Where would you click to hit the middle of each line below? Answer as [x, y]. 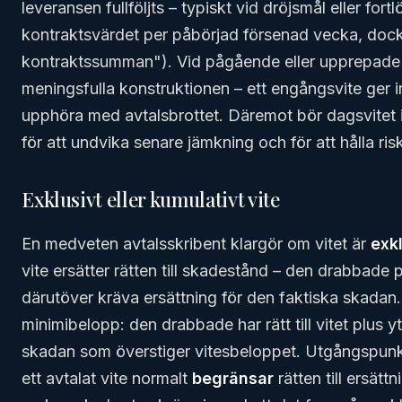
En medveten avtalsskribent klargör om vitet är [196, 244]
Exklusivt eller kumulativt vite [151, 199]
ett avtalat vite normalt [107, 378]
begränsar [233, 378]
